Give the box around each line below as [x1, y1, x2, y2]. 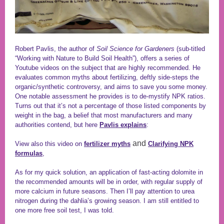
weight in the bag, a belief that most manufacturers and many [15, 111, 192, 119]
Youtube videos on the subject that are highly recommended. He [15, 64, 200, 71]
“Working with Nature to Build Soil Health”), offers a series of [15, 54, 189, 62]
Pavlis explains [99, 121, 146, 128]
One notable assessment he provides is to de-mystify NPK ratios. [15, 92, 205, 100]
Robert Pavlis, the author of [15, 45, 96, 52]
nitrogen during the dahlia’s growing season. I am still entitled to [15, 197, 199, 204]
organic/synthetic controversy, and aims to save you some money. [15, 83, 207, 90]
